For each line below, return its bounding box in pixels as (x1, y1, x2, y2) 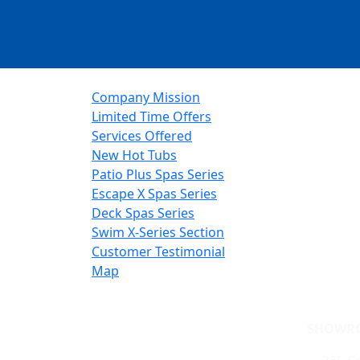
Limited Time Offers (92, 108, 211, 125)
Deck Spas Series (92, 204, 194, 222)
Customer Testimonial (92, 243, 225, 260)
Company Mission (92, 88, 200, 106)
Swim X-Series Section (92, 223, 224, 241)
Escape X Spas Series (92, 185, 217, 202)
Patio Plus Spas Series (92, 166, 224, 183)
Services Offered (92, 127, 192, 145)
